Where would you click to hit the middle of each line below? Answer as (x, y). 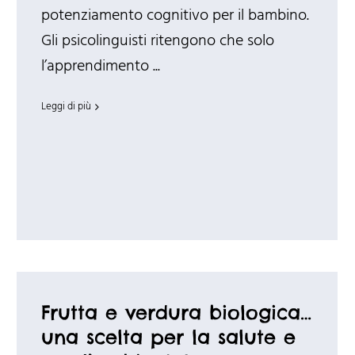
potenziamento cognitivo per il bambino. (175, 16)
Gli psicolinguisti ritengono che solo (157, 42)
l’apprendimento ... (100, 67)
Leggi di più (66, 107)
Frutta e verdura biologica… (176, 313)
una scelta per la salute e (168, 337)
